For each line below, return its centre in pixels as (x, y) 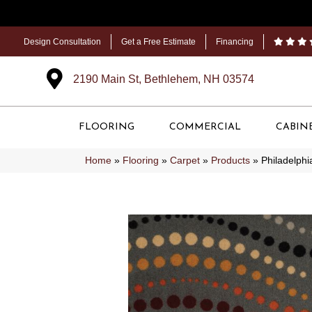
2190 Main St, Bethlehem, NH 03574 (163, 79)
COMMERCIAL (205, 127)
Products (231, 161)
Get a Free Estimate (158, 42)
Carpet (185, 161)
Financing (235, 42)
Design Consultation (62, 42)
